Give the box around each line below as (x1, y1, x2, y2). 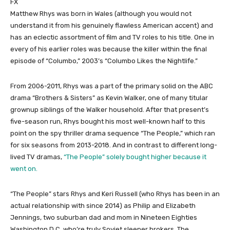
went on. (10, 164, 37, 172)
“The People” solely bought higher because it (64, 152, 206, 161)
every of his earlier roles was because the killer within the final (10, 45, 207, 53)
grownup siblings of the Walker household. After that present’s (10, 105, 209, 113)
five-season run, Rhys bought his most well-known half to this (10, 117, 205, 125)
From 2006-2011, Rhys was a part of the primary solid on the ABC (10, 82, 213, 90)
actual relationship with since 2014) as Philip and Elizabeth (10, 201, 196, 209)
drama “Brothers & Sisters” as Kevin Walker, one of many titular (10, 93, 208, 102)
